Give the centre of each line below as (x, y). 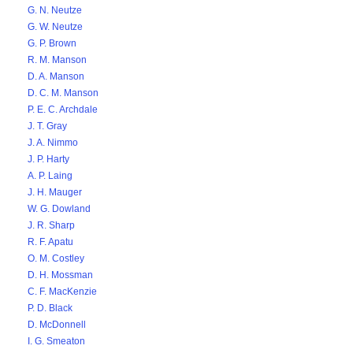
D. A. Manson (56, 76)
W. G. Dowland (59, 209)
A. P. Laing (50, 176)
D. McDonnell (57, 325)
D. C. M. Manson (63, 93)
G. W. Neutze (55, 27)
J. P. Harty (48, 159)
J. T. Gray (47, 126)
